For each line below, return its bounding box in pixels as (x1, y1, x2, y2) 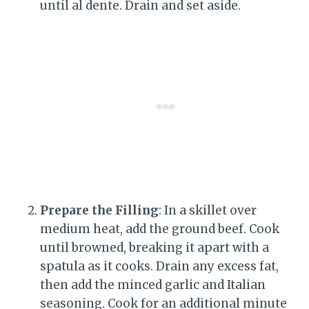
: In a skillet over (159, 203, 257, 219)
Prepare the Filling (40, 203, 159, 219)
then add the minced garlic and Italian (40, 277, 266, 293)
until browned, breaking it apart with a (40, 240, 269, 256)
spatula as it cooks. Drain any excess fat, (40, 259, 279, 275)
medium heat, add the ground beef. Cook (40, 221, 279, 237)
